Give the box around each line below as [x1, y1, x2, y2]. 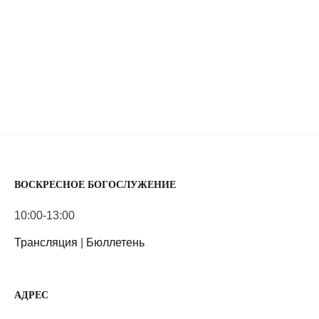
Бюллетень [86, 236, 145, 249]
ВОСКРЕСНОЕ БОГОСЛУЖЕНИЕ [14, 179, 176, 190]
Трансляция [14, 236, 78, 249]
